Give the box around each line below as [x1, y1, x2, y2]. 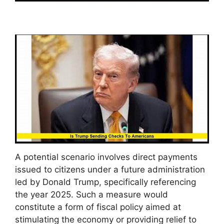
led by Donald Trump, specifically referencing [15, 177, 196, 187]
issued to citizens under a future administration [15, 164, 205, 175]
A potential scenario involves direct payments [15, 152, 197, 162]
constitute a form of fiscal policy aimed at [15, 202, 181, 212]
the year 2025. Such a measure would [15, 189, 168, 200]
